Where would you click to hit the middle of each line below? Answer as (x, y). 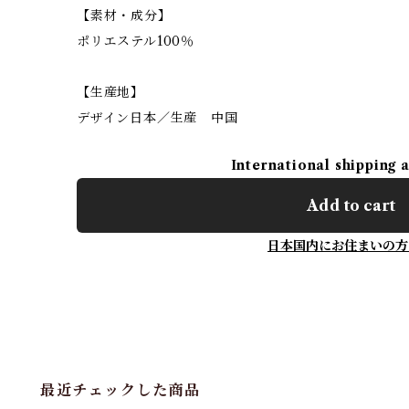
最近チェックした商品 (121, 389)
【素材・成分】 (124, 15)
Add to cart (351, 205)
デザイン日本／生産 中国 (157, 117)
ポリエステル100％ (136, 41)
